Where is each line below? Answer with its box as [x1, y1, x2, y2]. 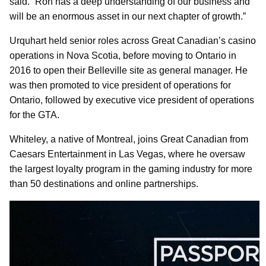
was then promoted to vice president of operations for [9, 80, 231, 91]
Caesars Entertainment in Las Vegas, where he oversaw [9, 149, 245, 160]
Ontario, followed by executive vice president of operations [9, 95, 254, 106]
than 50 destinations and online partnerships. [9, 179, 198, 189]
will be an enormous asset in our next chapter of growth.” [9, 11, 246, 22]
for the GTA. [9, 110, 59, 121]
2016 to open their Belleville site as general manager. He [9, 65, 248, 76]
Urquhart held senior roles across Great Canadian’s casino [9, 36, 256, 46]
